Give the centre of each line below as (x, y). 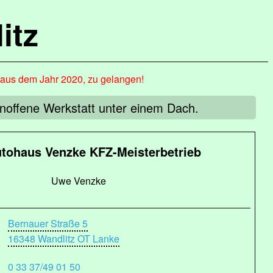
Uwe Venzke (78, 181)
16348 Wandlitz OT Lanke (64, 239)
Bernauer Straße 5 (48, 223)
